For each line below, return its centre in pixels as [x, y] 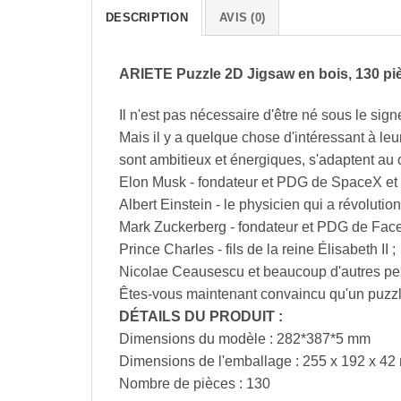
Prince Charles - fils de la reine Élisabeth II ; [257, 250]
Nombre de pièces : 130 [195, 384]
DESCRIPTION [147, 18]
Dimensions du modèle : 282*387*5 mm [245, 339]
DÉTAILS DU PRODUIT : [201, 317]
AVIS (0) [243, 18]
